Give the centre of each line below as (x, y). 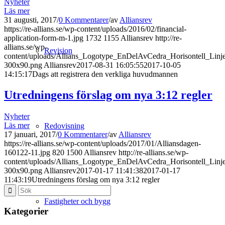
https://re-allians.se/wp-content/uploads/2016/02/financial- (95, 29)
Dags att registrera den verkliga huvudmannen (105, 74)
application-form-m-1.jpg (44, 38)
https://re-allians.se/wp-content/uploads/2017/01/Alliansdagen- (102, 144)
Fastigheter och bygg (77, 201)
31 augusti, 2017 (30, 20)
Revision (58, 50)
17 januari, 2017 (30, 135)
